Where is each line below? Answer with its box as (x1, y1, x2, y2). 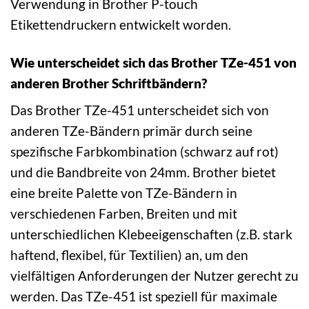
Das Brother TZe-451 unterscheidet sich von (10, 102, 269, 119)
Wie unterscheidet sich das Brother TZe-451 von (10, 54, 297, 70)
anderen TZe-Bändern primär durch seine (10, 123, 252, 139)
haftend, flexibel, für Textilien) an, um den (10, 247, 248, 263)
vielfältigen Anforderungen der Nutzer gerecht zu (10, 268, 299, 284)
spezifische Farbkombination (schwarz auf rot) (10, 143, 279, 160)
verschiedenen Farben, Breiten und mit (10, 206, 237, 222)
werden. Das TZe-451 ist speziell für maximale (10, 288, 277, 305)
